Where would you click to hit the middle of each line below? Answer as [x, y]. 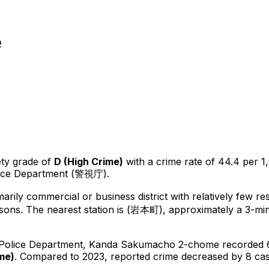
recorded [243, 244]
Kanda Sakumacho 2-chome [154, 244]
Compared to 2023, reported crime [101, 256]
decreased [205, 256]
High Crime [93, 161]
